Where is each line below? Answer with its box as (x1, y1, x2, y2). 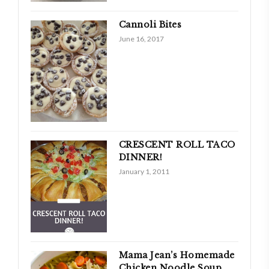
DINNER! (118, 152, 163, 163)
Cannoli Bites (118, 19, 182, 31)
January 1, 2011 (118, 167, 169, 177)
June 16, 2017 (118, 34, 164, 44)
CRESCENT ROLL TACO (118, 139, 235, 151)
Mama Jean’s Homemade (118, 250, 235, 261)
